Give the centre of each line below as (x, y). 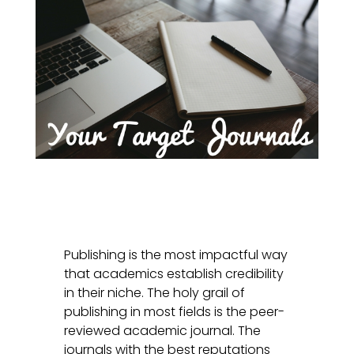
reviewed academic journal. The (162, 330)
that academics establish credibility (173, 273)
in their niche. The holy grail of (154, 292)
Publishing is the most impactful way (175, 254)
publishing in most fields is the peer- (174, 311)
